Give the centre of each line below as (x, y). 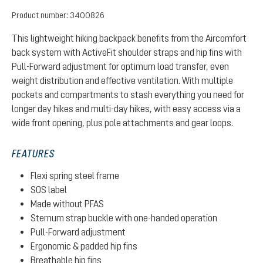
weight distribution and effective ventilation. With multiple (122, 80)
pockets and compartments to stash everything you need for (128, 95)
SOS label (49, 190)
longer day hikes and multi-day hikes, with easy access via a (126, 109)
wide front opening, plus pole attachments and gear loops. (122, 123)
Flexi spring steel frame (75, 176)
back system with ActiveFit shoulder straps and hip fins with (127, 52)
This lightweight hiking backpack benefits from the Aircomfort (129, 38)
